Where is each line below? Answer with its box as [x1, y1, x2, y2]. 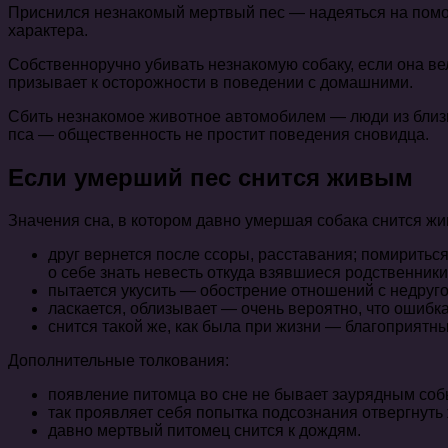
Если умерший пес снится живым [8, 164, 413, 192]
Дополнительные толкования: [8, 352, 229, 370]
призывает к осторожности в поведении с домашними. [8, 74, 413, 92]
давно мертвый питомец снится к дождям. [48, 422, 361, 440]
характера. [8, 22, 88, 40]
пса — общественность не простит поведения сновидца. [8, 126, 429, 144]
